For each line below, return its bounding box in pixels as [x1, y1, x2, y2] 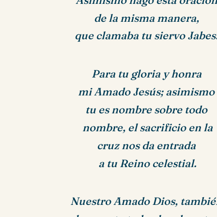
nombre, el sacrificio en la [80, 121, 213, 134]
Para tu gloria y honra [91, 67, 201, 81]
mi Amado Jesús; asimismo [78, 85, 215, 99]
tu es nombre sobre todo [85, 103, 208, 116]
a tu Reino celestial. [96, 156, 197, 170]
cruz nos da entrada [97, 139, 196, 152]
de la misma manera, [93, 11, 199, 25]
